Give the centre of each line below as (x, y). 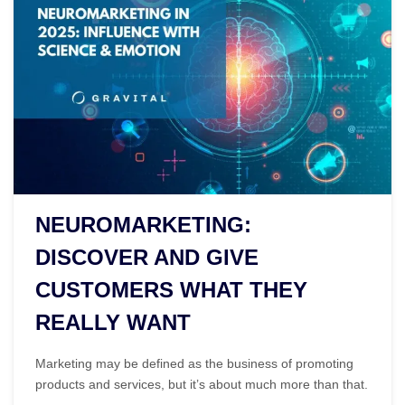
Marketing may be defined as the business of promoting (194, 364)
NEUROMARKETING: (143, 225)
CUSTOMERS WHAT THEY (171, 290)
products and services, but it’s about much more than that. (202, 385)
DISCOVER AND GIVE (147, 258)
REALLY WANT (113, 323)
